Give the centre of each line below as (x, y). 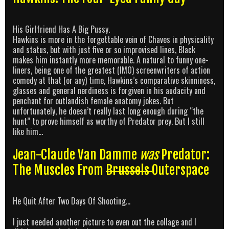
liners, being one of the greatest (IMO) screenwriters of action (111, 70)
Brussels (129, 170)
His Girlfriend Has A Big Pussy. (61, 29)
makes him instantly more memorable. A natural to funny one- (111, 60)
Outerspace (180, 170)
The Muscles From (59, 170)
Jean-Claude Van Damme (76, 154)
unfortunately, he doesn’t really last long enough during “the (108, 111)
